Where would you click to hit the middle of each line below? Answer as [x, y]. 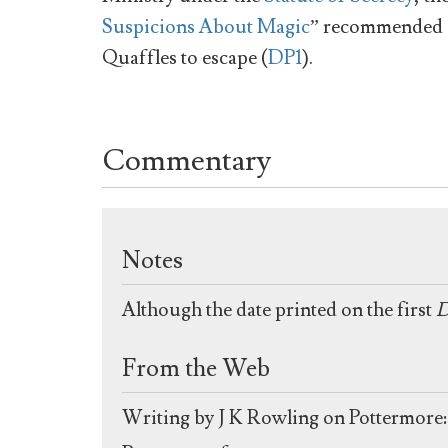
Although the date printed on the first [279, 309]
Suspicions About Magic [206, 27]
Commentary [186, 160]
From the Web [196, 368]
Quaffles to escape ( [185, 58]
